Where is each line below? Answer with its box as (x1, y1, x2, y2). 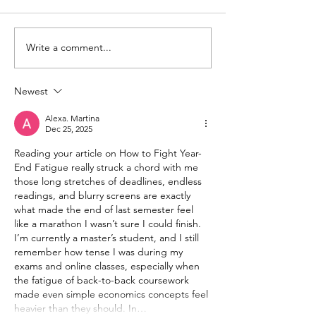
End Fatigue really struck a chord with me (14, 160, 201, 174)
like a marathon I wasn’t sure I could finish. (14, 217, 204, 230)
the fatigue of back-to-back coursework (14, 273, 192, 286)
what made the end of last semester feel (14, 202, 196, 216)
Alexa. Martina (45, 112, 99, 123)
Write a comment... (26, 41, 111, 54)
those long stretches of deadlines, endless (14, 174, 205, 188)
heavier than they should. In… (14, 301, 147, 315)
